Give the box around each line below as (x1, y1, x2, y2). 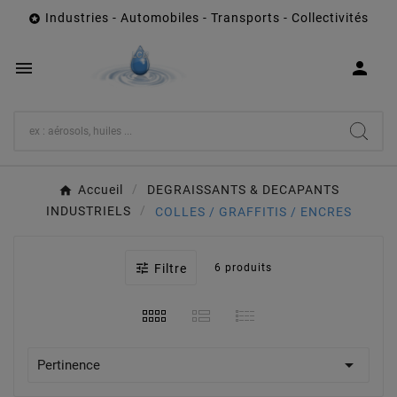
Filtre (154, 261, 187, 276)
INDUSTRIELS (45, 204, 131, 219)
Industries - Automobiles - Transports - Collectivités (45, 11, 369, 25)
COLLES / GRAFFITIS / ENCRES (154, 204, 352, 219)
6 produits (214, 261, 272, 274)
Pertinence (37, 356, 100, 373)
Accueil (77, 183, 123, 198)
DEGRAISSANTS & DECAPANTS (146, 183, 339, 198)
